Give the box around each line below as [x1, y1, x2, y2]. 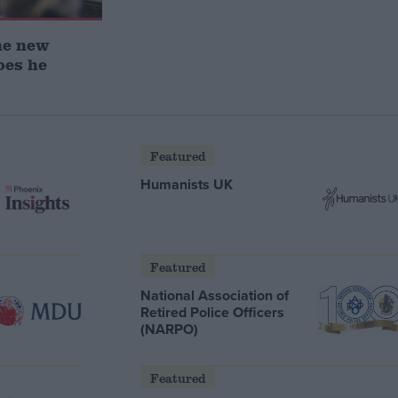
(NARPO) [140, 318, 199, 339]
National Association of [140, 284, 290, 306]
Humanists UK [140, 173, 234, 195]
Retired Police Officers [140, 301, 285, 322]
